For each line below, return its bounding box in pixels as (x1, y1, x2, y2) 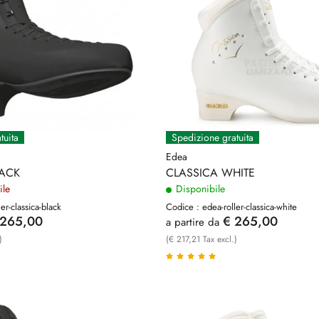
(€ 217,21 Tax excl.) (166, 232, 237, 246)
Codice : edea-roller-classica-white (166, 199, 297, 214)
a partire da (166, 214, 219, 230)
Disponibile (173, 181, 225, 196)
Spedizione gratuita (172, 130, 253, 145)
